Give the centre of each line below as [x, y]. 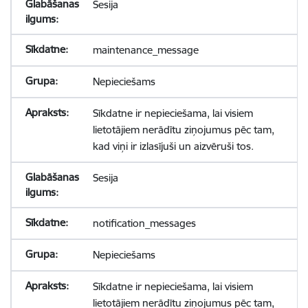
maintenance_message [145, 50]
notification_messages [144, 223]
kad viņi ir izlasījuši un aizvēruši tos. [173, 146]
